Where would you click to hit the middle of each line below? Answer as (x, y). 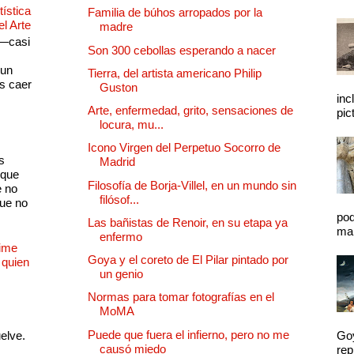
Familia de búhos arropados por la (175, 13)
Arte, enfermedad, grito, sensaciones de (190, 111)
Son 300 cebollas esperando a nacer (182, 50)
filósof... (119, 199)
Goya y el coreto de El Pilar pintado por (188, 260)
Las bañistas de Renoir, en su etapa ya (188, 222)
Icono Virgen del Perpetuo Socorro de (184, 148)
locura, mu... (132, 125)
